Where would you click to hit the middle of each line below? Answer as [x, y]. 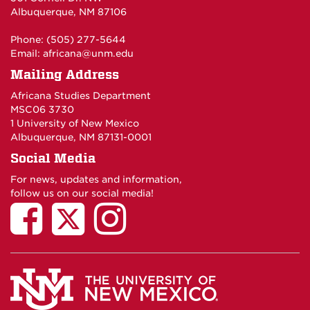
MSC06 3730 [42, 110]
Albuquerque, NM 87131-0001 [81, 137]
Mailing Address [65, 75]
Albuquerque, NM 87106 [69, 12]
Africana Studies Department [81, 96]
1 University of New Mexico [75, 124]
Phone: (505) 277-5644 [68, 40]
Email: [27, 54]
